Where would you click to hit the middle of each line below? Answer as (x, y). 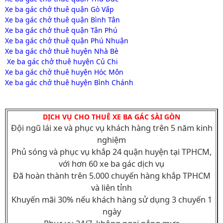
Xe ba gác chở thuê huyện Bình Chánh (69, 83)
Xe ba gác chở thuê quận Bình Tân (62, 20)
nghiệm (111, 140)
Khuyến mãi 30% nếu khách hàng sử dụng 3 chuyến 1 (111, 200)
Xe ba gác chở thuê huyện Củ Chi (61, 62)
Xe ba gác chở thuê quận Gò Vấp (59, 9)
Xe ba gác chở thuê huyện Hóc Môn (64, 72)
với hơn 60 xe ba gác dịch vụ (111, 164)
